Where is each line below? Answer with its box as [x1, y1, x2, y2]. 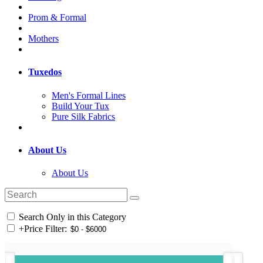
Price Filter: [24, 224, 67, 234]
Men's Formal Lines [52, 90, 126, 100]
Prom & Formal [28, 12, 86, 23]
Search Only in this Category [16, 212, 126, 222]
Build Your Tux [52, 100, 109, 111]
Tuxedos [28, 67, 62, 77]
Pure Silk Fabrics [52, 111, 115, 122]
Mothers [28, 33, 59, 44]
